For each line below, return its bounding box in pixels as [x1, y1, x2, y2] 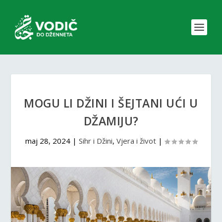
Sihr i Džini [78, 136, 112, 146]
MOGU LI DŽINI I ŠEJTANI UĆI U [24, 95, 198, 111]
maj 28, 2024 [25, 136, 70, 146]
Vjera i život [116, 136, 156, 146]
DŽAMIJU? [83, 113, 139, 129]
